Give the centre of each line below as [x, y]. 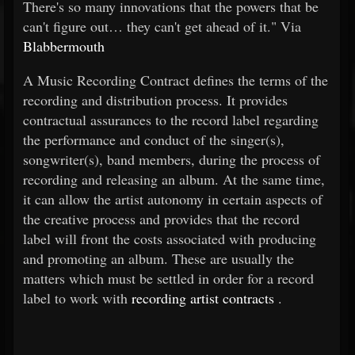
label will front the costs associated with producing [170, 239]
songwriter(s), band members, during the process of [172, 159]
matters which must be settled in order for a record [168, 278]
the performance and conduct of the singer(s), [154, 139]
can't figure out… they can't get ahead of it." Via [162, 26]
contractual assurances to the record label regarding [171, 120]
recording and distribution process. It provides [155, 100]
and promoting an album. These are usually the [158, 258]
